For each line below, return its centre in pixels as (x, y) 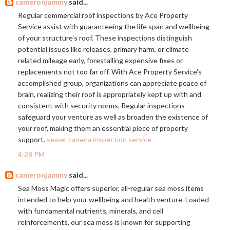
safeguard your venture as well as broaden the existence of (113, 117)
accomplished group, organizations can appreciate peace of (112, 83)
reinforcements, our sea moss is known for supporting (104, 222)
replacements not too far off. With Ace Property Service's (110, 72)
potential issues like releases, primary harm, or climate (103, 49)
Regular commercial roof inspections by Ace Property (103, 15)
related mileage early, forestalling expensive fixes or (100, 61)
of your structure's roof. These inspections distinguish (105, 38)
